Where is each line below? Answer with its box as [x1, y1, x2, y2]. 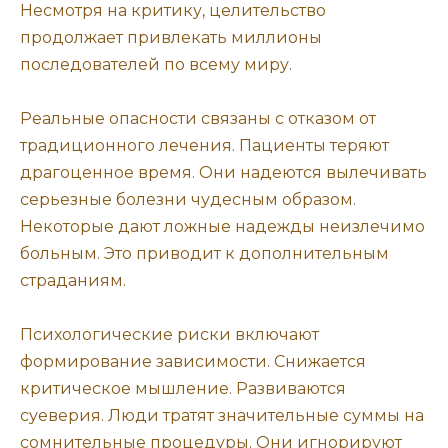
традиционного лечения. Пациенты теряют [20, 135, 389, 155]
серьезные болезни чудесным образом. [20, 189, 356, 209]
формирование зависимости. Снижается [20, 352, 366, 372]
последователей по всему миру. [20, 54, 292, 74]
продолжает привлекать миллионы [20, 27, 322, 47]
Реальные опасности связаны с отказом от [20, 108, 376, 128]
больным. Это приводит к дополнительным [20, 243, 389, 263]
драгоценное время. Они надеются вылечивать [20, 162, 427, 182]
